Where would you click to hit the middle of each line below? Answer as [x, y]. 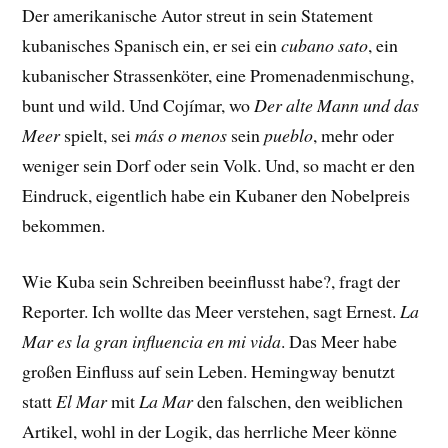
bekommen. [64, 224]
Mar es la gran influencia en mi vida [152, 341]
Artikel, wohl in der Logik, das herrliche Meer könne [210, 431]
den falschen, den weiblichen [298, 401]
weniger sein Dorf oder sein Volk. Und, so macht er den [219, 164]
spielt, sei [98, 134]
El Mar [82, 401]
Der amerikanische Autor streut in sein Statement [198, 14]
